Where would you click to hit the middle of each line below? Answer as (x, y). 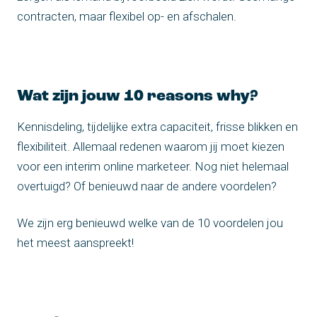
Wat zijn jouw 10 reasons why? (138, 96)
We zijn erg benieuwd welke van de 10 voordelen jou (150, 223)
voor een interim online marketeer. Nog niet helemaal (153, 166)
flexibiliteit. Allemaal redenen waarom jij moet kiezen (151, 146)
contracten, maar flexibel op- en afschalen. (127, 16)
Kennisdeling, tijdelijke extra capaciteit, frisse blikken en (157, 126)
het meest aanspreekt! (75, 242)
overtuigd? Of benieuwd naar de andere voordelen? (147, 186)
